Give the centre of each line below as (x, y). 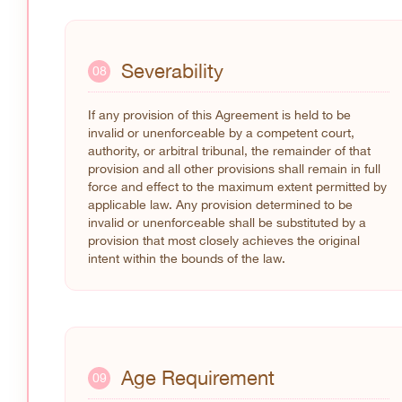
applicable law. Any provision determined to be (220, 205)
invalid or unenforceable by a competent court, (221, 133)
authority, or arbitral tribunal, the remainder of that (229, 151)
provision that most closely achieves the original (224, 240)
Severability (172, 71)
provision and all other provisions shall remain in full (234, 169)
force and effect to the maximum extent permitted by (237, 187)
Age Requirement (198, 378)
